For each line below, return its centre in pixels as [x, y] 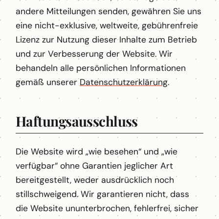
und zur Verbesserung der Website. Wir [94, 54]
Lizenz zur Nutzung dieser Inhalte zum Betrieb [106, 39]
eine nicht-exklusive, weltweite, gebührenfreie [107, 25]
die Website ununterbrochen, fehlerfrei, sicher [107, 208]
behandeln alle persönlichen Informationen [101, 68]
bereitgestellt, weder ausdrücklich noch [95, 180]
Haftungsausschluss [77, 121]
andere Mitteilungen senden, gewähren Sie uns [109, 11]
